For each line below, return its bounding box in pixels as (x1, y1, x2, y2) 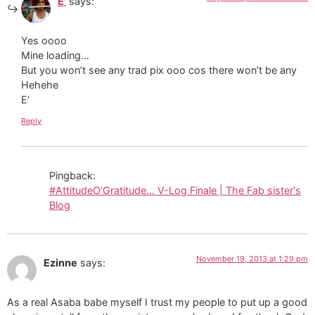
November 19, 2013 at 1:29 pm (196, 253, 308, 264)
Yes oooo (21, 34, 67, 47)
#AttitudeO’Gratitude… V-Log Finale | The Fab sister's (49, 184, 301, 196)
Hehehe (21, 79, 58, 91)
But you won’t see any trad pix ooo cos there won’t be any (21, 64, 297, 77)
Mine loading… (21, 49, 89, 62)
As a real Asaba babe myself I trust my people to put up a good (7, 295, 307, 308)
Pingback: (49, 169, 96, 181)
